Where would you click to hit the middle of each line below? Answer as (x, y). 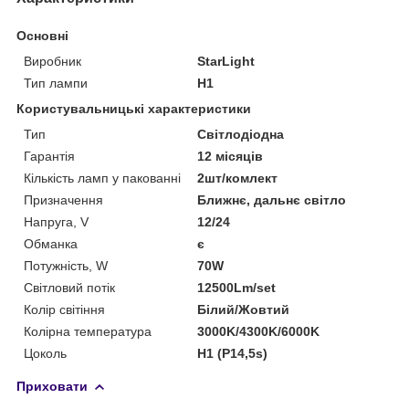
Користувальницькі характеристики (134, 108)
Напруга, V (56, 221)
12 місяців (231, 156)
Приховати (52, 386)
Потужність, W (66, 265)
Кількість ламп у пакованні (102, 178)
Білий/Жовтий (244, 309)
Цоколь (45, 353)
